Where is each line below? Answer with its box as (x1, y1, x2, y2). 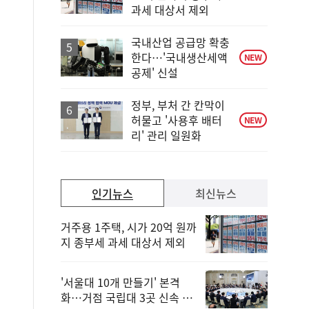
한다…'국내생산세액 (131, 49, 228, 66)
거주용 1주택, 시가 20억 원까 (61, 218, 197, 235)
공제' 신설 (131, 64, 178, 81)
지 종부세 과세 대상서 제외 (61, 233, 186, 250)
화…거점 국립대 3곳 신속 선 (61, 288, 192, 306)
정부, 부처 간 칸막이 (131, 97, 225, 113)
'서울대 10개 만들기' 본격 (61, 273, 180, 290)
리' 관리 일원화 (131, 127, 201, 143)
